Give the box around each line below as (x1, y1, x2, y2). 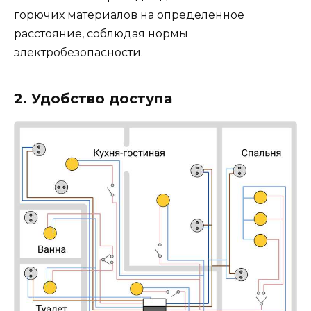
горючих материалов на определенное (14, 8, 244, 22)
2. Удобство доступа (14, 90, 172, 108)
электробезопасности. (14, 46, 143, 60)
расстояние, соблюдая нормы (14, 27, 188, 41)
